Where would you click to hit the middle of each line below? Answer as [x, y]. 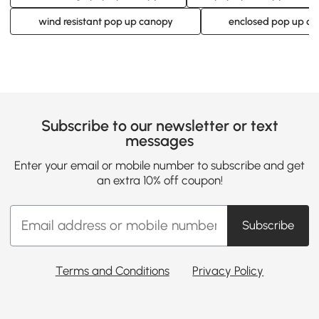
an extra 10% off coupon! [159, 181]
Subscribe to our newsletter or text [159, 126]
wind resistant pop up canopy [105, 21]
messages [159, 141]
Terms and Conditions [112, 270]
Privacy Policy [228, 270]
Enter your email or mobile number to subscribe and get [159, 166]
